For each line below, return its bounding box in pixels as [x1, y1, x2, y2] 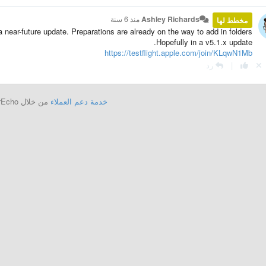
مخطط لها [217, 15, 248, 26]
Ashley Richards [141, 14, 199, 24]
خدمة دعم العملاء [50, 96, 108, 107]
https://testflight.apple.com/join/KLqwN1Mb [104, 47, 252, 58]
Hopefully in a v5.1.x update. [156, 36, 252, 47]
